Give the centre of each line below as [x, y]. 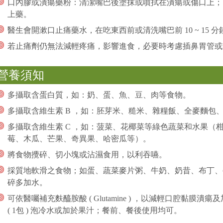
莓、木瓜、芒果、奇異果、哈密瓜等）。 [79, 138]
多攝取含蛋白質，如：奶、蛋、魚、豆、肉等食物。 [99, 95]
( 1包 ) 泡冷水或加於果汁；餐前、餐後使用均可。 [94, 210]
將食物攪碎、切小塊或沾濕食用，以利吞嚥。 [87, 154]
